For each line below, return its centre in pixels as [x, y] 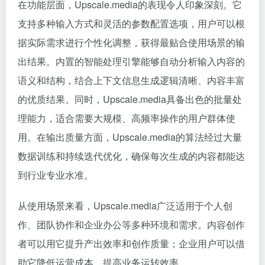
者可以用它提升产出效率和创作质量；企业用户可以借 [131, 243]
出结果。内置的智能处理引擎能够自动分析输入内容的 [131, 61]
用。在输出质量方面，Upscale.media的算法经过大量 [130, 137]
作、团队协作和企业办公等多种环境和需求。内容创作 [131, 224]
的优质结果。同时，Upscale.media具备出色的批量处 [130, 99]
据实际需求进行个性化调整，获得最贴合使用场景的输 [131, 42]
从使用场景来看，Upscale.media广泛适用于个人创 [125, 206]
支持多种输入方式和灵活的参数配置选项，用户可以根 [131, 23]
